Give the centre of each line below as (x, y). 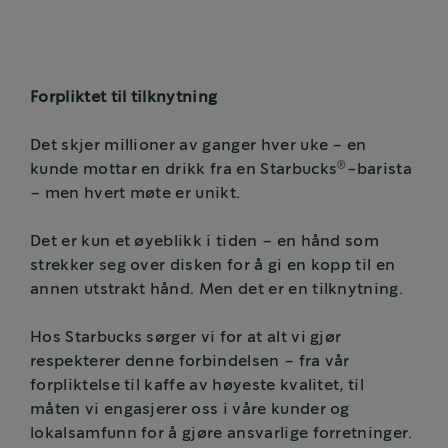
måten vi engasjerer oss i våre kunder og (190, 410)
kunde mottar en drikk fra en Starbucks (184, 170)
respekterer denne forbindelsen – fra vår (190, 362)
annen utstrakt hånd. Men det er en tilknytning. (217, 290)
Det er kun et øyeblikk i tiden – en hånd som (205, 242)
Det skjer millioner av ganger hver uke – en (198, 146)
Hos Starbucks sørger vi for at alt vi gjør (186, 338)
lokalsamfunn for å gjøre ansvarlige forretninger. (221, 434)
